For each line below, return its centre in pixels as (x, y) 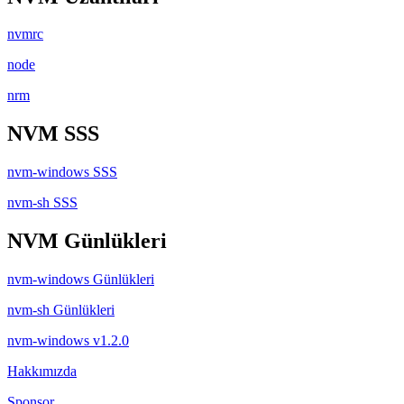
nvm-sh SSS (42, 203)
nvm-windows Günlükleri (81, 280)
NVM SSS (53, 134)
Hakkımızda (42, 372)
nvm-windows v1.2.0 (68, 341)
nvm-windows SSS (62, 172)
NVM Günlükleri (87, 241)
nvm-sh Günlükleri (61, 310)
